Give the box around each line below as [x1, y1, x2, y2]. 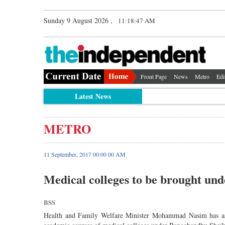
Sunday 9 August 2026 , [44, 16, 113, 25]
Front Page [141, 72, 167, 80]
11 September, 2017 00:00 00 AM [44, 150, 126, 158]
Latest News [74, 90, 111, 101]
